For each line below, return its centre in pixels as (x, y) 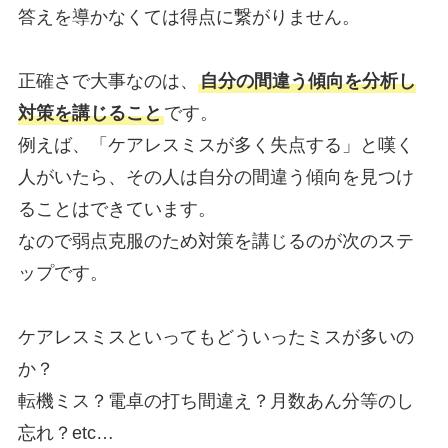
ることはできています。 (116, 209)
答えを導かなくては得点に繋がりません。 (188, 17)
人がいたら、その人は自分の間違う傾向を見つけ (215, 177)
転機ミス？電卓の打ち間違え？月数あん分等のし (215, 401)
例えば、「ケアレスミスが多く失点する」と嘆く (215, 145)
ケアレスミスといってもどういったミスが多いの (215, 337)
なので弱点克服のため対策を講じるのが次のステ (215, 241)
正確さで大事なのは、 (107, 81)
